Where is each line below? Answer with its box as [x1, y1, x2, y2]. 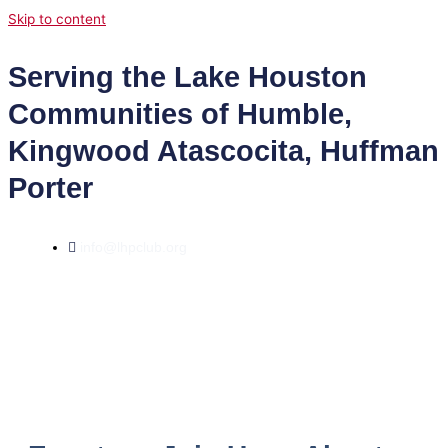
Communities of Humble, [8, 98, 352, 130]
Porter [8, 172, 93, 204]
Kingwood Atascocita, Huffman [8, 135, 439, 167]
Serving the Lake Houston [8, 61, 367, 93]
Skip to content [8, 11, 106, 27]
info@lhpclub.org [80, 239, 187, 255]
